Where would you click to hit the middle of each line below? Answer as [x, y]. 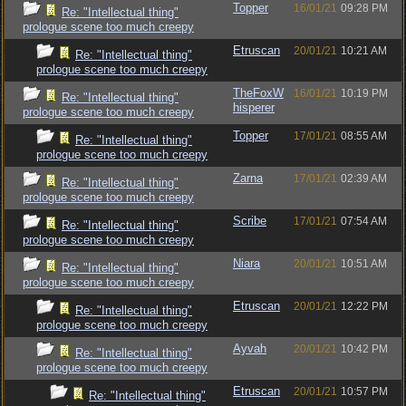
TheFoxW [258, 93]
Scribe [250, 221]
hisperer [254, 107]
